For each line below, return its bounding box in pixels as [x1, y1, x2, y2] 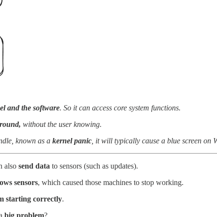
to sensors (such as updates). [50, 162, 138, 170]
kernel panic [52, 137, 92, 145]
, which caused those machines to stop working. [38, 178, 184, 187]
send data [18, 162, 50, 170]
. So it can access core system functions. [60, 104, 181, 112]
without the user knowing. [21, 120, 102, 129]
